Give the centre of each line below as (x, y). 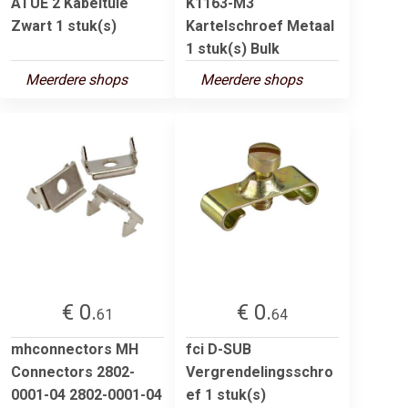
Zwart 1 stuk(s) (64, 25)
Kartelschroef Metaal (260, 25)
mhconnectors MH (75, 349)
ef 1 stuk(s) (226, 394)
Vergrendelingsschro (260, 372)
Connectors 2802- (73, 372)
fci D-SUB (219, 349)
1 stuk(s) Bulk (233, 48)
